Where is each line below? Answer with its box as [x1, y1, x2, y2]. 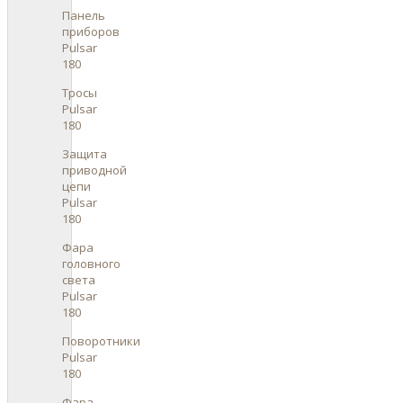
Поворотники [62, 332, 140, 349]
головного [62, 255, 121, 272]
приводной [62, 161, 127, 178]
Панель [62, 6, 105, 23]
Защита [62, 145, 107, 162]
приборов [62, 22, 120, 40]
